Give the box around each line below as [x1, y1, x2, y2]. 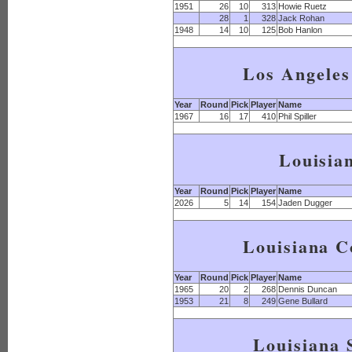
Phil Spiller [278, 112, 317, 121]
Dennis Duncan [278, 284, 337, 294]
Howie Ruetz [278, 2, 327, 11]
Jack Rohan [278, 13, 324, 23]
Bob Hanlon [278, 25, 322, 35]
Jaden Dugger [278, 198, 332, 207]
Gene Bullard [278, 296, 328, 306]
